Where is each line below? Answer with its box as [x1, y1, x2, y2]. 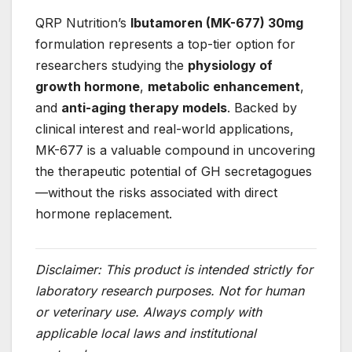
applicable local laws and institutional [35, 324, 256, 341]
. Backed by [227, 99, 297, 115]
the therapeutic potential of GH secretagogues [35, 163, 312, 179]
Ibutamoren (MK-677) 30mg [130, 14, 303, 31]
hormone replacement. [35, 205, 172, 222]
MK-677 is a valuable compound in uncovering [35, 141, 315, 158]
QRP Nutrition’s [35, 14, 130, 31]
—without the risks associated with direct [35, 184, 277, 200]
